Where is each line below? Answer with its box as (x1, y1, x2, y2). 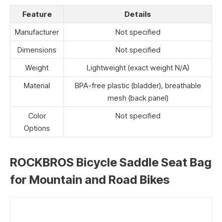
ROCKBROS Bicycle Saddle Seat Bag (10, 155, 212, 170)
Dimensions (17, 45, 56, 55)
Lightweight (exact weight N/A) (86, 63, 189, 73)
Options (24, 123, 50, 133)
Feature (22, 9, 52, 19)
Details (124, 9, 151, 19)
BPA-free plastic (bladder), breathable (74, 81, 201, 91)
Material (24, 81, 50, 91)
